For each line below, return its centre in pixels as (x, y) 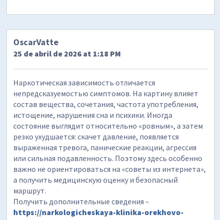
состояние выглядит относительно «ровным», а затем (108, 125)
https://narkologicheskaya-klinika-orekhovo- (99, 212)
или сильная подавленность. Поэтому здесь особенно (108, 158)
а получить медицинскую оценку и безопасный (96, 179)
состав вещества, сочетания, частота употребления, (106, 104)
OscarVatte (36, 42)
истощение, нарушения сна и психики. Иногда (93, 115)
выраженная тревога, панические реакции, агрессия (105, 147)
